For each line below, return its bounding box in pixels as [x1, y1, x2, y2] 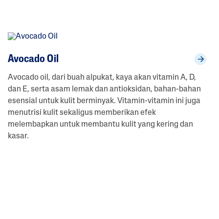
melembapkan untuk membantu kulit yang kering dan [7, 120, 193, 129]
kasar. [7, 132, 29, 140]
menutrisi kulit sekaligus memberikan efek [7, 109, 156, 117]
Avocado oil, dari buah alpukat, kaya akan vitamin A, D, [7, 73, 196, 82]
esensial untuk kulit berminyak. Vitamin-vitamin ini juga [7, 97, 200, 105]
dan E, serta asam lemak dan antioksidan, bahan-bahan [7, 85, 201, 93]
